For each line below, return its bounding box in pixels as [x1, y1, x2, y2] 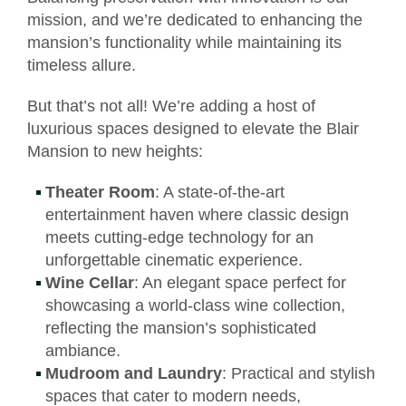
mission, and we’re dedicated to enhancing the [27, 10, 362, 29]
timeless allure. [27, 55, 136, 74]
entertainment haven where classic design [45, 205, 349, 224]
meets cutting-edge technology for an [45, 227, 314, 246]
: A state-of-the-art [155, 182, 285, 201]
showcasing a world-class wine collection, [45, 295, 345, 314]
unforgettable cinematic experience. [45, 250, 303, 269]
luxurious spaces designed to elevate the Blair [27, 119, 359, 138]
